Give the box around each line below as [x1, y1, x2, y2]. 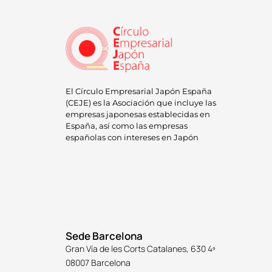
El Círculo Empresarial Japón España [65, 86, 212, 96]
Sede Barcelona [65, 228, 143, 243]
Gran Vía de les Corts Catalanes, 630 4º [65, 242, 216, 254]
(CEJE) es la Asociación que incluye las [65, 97, 216, 107]
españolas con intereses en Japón [65, 132, 199, 142]
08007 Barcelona [65, 256, 131, 268]
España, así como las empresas [65, 120, 188, 131]
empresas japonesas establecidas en [65, 109, 210, 119]
